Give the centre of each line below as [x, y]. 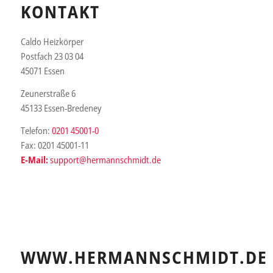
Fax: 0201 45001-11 [55, 145]
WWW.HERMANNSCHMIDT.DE [144, 257]
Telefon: [36, 130]
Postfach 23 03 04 [52, 56]
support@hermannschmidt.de [105, 159]
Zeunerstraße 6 [48, 93]
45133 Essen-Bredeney [61, 108]
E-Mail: [34, 159]
